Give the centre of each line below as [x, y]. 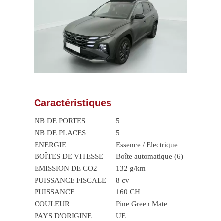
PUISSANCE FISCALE [70, 180]
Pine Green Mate [141, 204]
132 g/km [130, 168]
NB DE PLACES [60, 133]
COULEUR [52, 204]
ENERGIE [50, 145]
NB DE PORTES [60, 121]
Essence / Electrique [147, 145]
